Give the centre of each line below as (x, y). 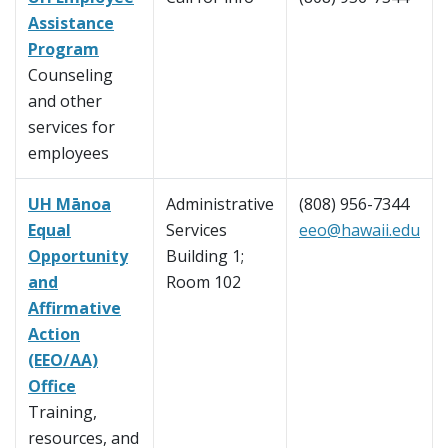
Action (54, 334)
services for (71, 127)
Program (63, 49)
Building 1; (205, 256)
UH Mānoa (69, 204)
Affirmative (74, 308)
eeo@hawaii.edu (359, 230)
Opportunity (78, 256)
